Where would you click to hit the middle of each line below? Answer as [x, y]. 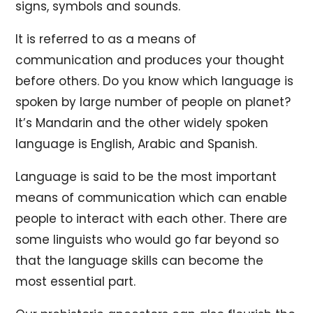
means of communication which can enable [152, 197]
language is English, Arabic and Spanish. [137, 144]
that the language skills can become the [140, 260]
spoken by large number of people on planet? [153, 102]
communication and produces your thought [150, 60]
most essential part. [76, 281]
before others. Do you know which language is [155, 81]
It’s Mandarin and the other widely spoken [142, 123]
